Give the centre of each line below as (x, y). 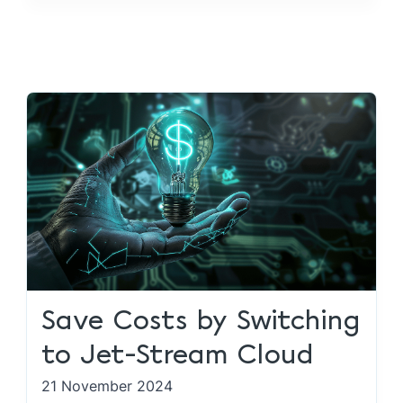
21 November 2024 (107, 386)
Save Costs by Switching (201, 322)
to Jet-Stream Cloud (178, 356)
